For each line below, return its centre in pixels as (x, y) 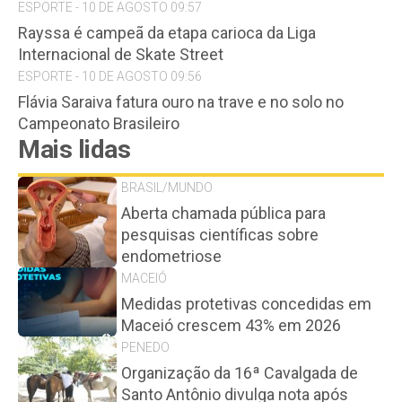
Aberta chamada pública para (223, 213)
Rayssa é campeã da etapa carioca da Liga (167, 33)
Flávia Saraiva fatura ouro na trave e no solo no (181, 102)
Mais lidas (74, 149)
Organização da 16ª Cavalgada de (240, 373)
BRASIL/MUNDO (167, 188)
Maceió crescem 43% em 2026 (231, 325)
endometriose (171, 256)
